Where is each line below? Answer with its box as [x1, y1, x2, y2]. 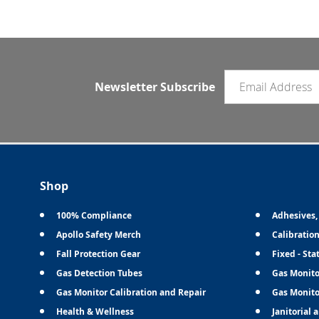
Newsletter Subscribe [94, 78, 215, 95]
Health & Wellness [56, 305, 135, 318]
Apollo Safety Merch [56, 228, 142, 241]
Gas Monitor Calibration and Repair [56, 286, 206, 298]
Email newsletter [224, 69, 308, 85]
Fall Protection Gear [56, 247, 141, 260]
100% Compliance [56, 209, 132, 221]
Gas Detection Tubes [56, 266, 143, 279]
